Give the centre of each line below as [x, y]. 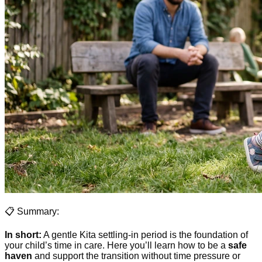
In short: [23, 235]
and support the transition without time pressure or [136, 256]
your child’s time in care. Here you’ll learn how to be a [116, 245]
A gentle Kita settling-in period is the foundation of [145, 235]
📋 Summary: [32, 211]
